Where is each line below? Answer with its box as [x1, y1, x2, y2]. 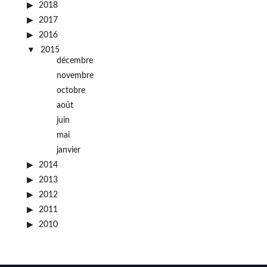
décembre [56, 57, 93, 65]
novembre [56, 72, 94, 80]
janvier [56, 146, 80, 154]
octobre [56, 86, 85, 95]
